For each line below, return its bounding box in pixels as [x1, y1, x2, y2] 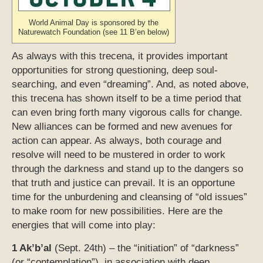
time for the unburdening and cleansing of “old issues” [12, 191, 247, 203]
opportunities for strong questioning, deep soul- [12, 65, 218, 76]
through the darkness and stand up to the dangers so [12, 163, 243, 175]
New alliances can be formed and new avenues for [12, 121, 232, 133]
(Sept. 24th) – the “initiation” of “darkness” [52, 242, 239, 254]
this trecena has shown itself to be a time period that [12, 93, 241, 104]
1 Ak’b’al [12, 242, 52, 254]
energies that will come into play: [12, 220, 156, 231]
